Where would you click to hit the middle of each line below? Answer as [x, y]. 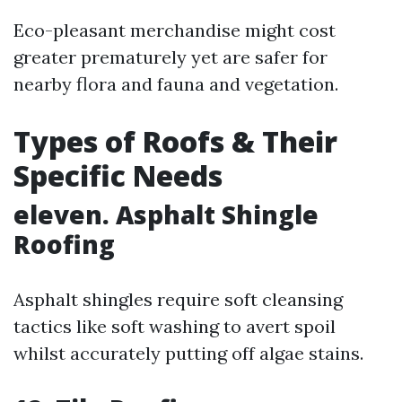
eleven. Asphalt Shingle [166, 214]
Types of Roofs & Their [175, 141]
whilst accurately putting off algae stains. [188, 353]
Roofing [64, 244]
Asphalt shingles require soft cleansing [178, 299]
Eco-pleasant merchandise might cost [175, 30]
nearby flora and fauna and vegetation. [176, 84]
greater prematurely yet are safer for [170, 57]
